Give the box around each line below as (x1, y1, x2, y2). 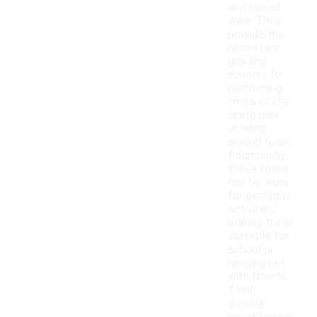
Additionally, (228, 149, 287, 163)
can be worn (228, 175, 288, 190)
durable (228, 296, 265, 311)
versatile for (228, 229, 289, 243)
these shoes (228, 162, 289, 176)
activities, (228, 202, 276, 217)
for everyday (228, 189, 291, 203)
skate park (228, 108, 280, 122)
